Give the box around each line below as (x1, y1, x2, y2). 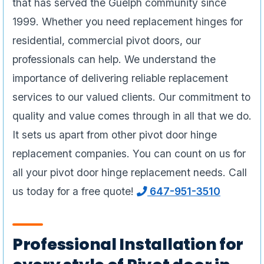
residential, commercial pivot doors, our (12, 34, 201, 47)
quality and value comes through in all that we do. (12, 110, 252, 123)
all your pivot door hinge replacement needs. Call (12, 166, 247, 179)
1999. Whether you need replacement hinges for (12, 15, 243, 28)
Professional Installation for (12, 233, 244, 256)
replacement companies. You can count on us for (12, 147, 246, 160)
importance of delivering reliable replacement (12, 72, 228, 85)
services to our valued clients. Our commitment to (12, 91, 250, 104)
